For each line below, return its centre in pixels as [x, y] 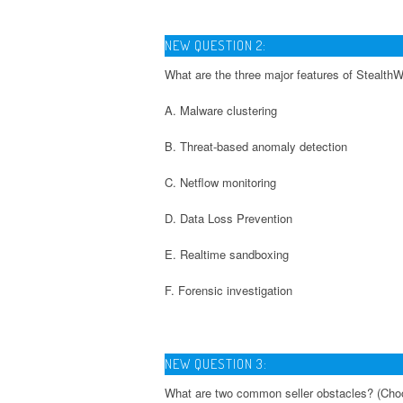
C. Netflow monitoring [220, 182]
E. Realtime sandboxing [227, 254]
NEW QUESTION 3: [216, 363]
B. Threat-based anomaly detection [256, 146]
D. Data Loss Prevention [228, 218]
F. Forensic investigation [228, 290]
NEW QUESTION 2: [215, 45]
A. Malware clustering [221, 110]
